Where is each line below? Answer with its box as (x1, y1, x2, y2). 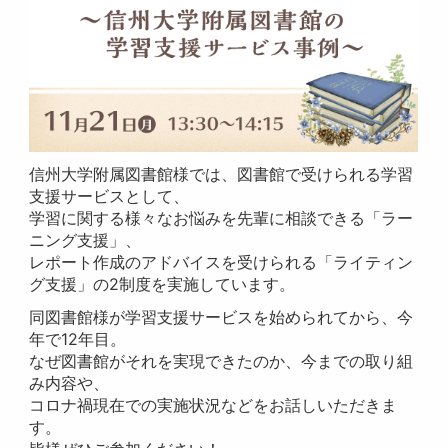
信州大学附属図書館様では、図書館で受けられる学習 (29, 164, 414, 184)
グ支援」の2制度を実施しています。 (29, 274, 296, 294)
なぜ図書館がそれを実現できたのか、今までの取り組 (29, 351, 414, 371)
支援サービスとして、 (29, 186, 190, 206)
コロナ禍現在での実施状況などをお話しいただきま (29, 395, 398, 415)
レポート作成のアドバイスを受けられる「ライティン (29, 252, 414, 272)
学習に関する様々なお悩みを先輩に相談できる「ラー (29, 208, 414, 228)
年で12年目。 (29, 329, 127, 349)
